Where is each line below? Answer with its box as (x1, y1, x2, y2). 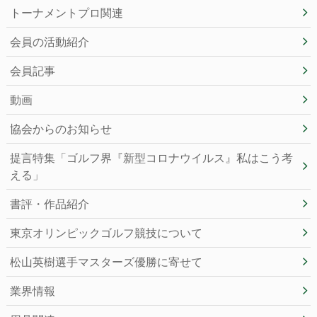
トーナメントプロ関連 (9, 6, 123, 20)
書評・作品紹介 (9, 197, 89, 211)
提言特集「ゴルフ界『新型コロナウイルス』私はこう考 (9, 151, 293, 165)
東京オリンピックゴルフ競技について (9, 226, 202, 240)
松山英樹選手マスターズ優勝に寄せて (9, 255, 202, 269)
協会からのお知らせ (9, 122, 112, 136)
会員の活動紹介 (9, 35, 89, 49)
